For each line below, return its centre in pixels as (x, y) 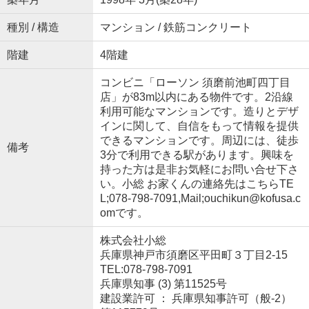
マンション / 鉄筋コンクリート (176, 27)
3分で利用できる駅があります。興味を (197, 154)
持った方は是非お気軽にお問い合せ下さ (199, 169)
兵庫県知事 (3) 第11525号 (163, 283)
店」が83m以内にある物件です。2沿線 (196, 97)
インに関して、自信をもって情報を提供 (199, 126)
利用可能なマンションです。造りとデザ (199, 111)
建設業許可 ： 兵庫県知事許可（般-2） (196, 298)
